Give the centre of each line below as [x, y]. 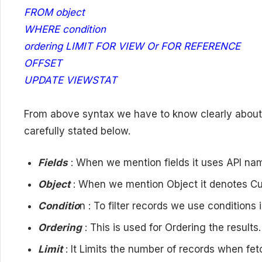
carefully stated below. [77, 131]
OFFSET [43, 63]
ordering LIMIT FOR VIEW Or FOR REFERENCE [132, 46]
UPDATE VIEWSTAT [70, 80]
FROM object [54, 12]
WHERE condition [65, 29]
